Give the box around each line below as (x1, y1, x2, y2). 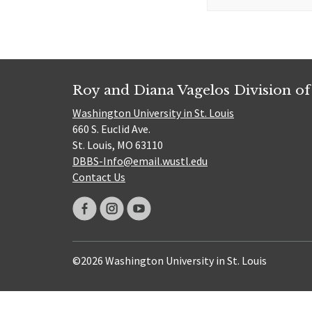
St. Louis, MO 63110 (72, 137, 163, 152)
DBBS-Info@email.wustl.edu (72, 153, 208, 168)
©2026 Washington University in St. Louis (72, 253, 267, 267)
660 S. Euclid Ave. (72, 121, 150, 136)
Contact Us (72, 169, 125, 184)
